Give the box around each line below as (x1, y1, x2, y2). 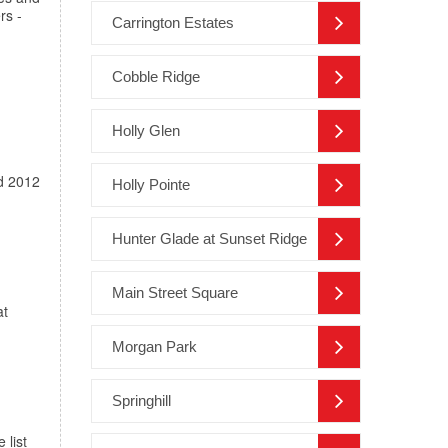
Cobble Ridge (112, 68, 200, 86)
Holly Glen (112, 122, 180, 140)
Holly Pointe (112, 176, 190, 194)
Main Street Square (112, 284, 238, 302)
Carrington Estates (112, 14, 234, 32)
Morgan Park (112, 338, 197, 356)
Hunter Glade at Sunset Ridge (112, 230, 307, 248)
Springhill (112, 392, 171, 410)
